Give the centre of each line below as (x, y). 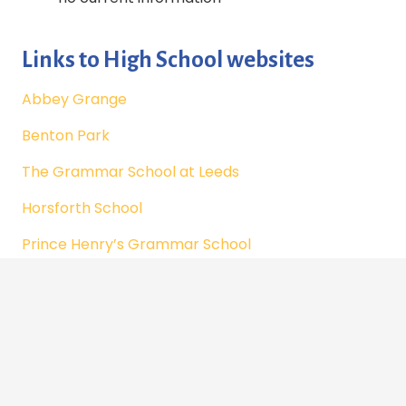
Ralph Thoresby (78, 280)
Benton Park (66, 135)
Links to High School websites (168, 59)
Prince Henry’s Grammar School (136, 244)
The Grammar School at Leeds (130, 171)
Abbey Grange (74, 99)
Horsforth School (82, 208)
